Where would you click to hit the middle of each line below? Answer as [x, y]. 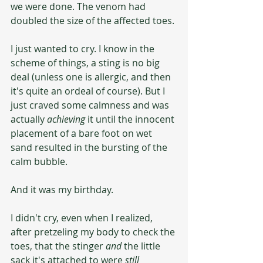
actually [29, 119]
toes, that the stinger [58, 246]
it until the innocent [132, 119]
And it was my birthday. [62, 190]
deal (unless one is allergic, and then [92, 77]
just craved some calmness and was [91, 105]
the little [142, 246]
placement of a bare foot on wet [82, 133]
